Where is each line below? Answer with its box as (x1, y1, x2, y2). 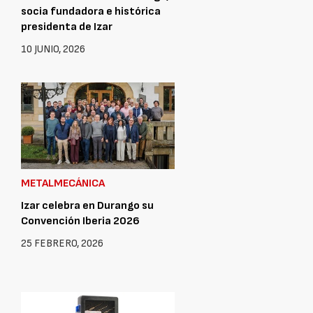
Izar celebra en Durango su (21, 198, 154, 212)
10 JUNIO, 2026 (21, 42, 85, 56)
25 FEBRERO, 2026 (21, 236, 103, 250)
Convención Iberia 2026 (21, 214, 140, 228)
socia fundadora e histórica (21, 4, 161, 18)
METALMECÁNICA (21, 176, 105, 190)
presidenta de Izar (21, 20, 112, 34)
